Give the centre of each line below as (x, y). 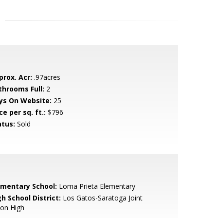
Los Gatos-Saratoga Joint (101, 198)
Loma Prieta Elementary (96, 186)
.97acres (46, 77)
